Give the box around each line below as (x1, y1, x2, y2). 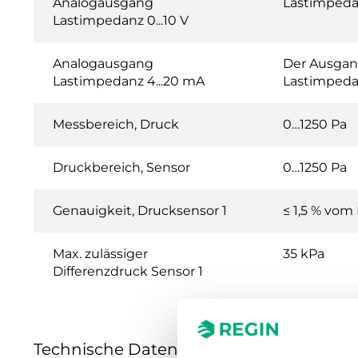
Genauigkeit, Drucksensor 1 (53, 202, 227, 218)
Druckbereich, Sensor (53, 159, 190, 175)
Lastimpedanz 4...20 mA (53, 73, 205, 89)
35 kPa (283, 245, 324, 261)
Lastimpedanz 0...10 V (53, 12, 189, 28)
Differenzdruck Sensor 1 (53, 263, 203, 279)
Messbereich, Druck (53, 116, 179, 132)
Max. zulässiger (53, 245, 148, 261)
